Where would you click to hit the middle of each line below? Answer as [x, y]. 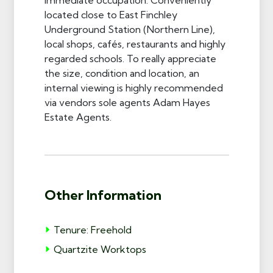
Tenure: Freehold [92, 229]
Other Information [103, 195]
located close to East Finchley [111, 14]
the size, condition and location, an [122, 73]
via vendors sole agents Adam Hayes [127, 102]
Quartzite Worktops [100, 249]
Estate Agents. [78, 117]
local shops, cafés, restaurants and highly [135, 44]
